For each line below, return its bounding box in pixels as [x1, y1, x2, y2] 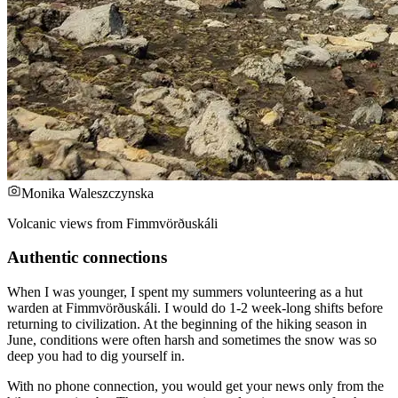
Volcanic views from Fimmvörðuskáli [7, 215, 218, 231]
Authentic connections [7, 248, 167, 267]
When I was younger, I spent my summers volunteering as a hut [7, 284, 362, 300]
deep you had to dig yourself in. [7, 348, 185, 364]
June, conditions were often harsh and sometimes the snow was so [7, 332, 377, 348]
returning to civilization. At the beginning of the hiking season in [7, 316, 367, 332]
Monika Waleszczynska [21, 185, 154, 201]
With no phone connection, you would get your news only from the [7, 378, 384, 394]
